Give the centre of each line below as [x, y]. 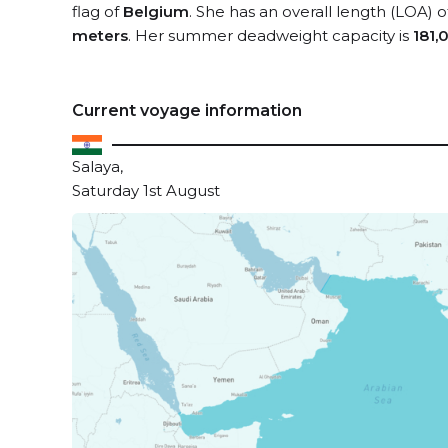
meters [100, 35]
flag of [97, 11]
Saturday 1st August [146, 190]
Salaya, [97, 166]
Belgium [156, 11]
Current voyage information [187, 110]
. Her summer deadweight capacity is [270, 35]
